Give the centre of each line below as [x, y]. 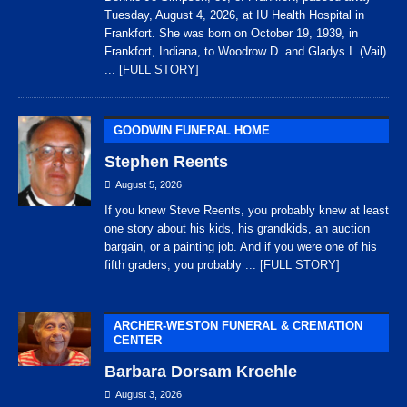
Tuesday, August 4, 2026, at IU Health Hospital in [234, 15]
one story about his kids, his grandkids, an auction [237, 229]
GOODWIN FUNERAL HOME [192, 131]
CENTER [138, 341]
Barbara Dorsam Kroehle [201, 372]
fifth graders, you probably [175, 265]
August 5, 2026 [149, 185]
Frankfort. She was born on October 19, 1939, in [231, 34]
